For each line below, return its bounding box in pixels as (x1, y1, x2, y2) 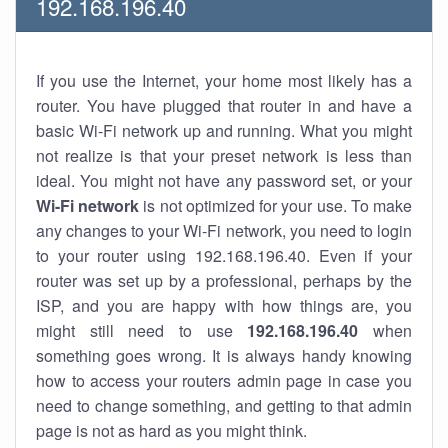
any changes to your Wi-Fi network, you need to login (36, 219, 412, 242)
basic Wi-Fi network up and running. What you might (36, 119, 412, 142)
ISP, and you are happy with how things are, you (36, 294, 412, 317)
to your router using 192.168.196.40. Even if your (36, 244, 412, 267)
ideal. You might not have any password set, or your (36, 169, 412, 192)
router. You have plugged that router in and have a (36, 94, 412, 117)
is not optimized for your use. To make (139, 194, 413, 217)
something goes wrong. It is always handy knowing (36, 344, 412, 367)
